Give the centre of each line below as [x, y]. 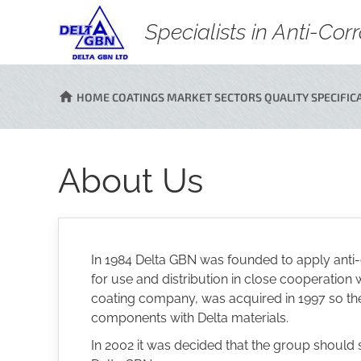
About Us [131, 181]
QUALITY [285, 97]
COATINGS [137, 97]
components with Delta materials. [190, 318]
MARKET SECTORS [213, 97]
